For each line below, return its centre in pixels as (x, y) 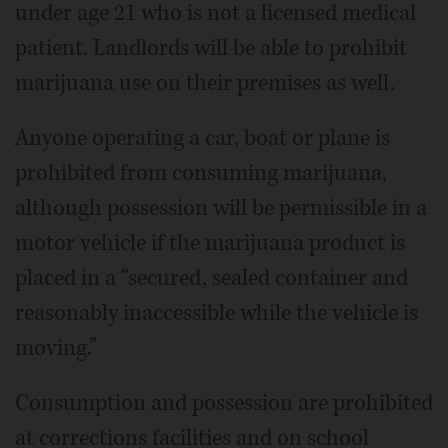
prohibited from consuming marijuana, (201, 172)
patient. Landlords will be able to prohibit (211, 47)
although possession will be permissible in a (221, 207)
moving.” (56, 347)
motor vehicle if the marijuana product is (210, 242)
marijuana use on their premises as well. (205, 82)
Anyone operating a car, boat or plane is (202, 137)
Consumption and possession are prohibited (224, 402)
